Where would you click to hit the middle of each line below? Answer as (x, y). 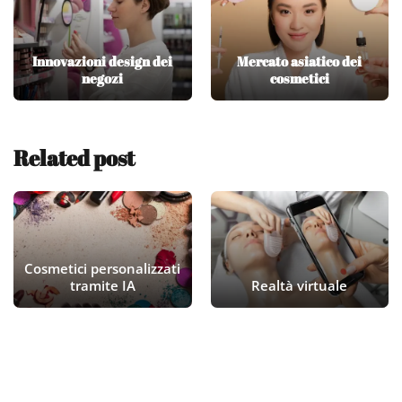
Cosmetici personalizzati (103, 269)
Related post (74, 158)
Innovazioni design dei (103, 61)
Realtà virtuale (300, 286)
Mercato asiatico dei (300, 61)
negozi (103, 78)
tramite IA (102, 286)
